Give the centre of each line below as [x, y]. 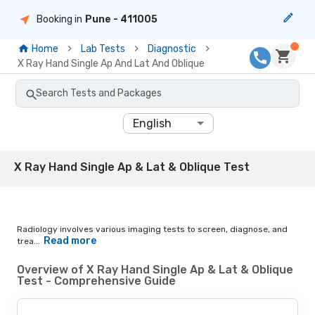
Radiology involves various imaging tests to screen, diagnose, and [152, 229]
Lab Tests [103, 49]
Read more [70, 240]
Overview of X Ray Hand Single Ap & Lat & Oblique [155, 269]
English [153, 123]
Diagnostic [172, 49]
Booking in [60, 19]
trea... [28, 241]
